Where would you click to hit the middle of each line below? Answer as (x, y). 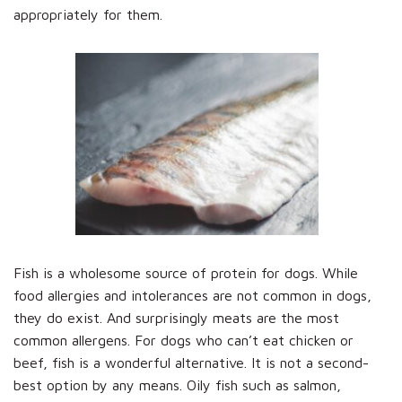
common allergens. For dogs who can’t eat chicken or (184, 341)
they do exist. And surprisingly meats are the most (176, 318)
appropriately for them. (88, 14)
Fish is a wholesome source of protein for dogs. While (186, 273)
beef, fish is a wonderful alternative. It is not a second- (191, 363)
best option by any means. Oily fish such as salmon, (177, 385)
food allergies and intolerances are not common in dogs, (192, 296)
